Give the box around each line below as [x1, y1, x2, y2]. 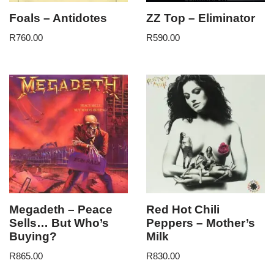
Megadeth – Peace [9, 202, 113, 216]
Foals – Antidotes [9, 11, 107, 24]
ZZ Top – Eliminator [146, 11, 255, 24]
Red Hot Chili [146, 202, 220, 216]
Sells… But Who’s [9, 216, 109, 229]
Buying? [9, 229, 57, 243]
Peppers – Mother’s [146, 216, 255, 229]
